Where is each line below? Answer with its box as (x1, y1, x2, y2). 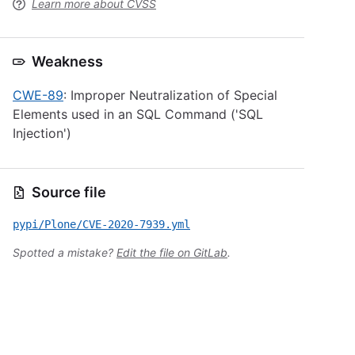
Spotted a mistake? (13, 246, 116, 259)
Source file (32, 184, 106, 200)
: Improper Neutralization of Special (63, 87, 277, 103)
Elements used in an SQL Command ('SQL (13, 106, 263, 122)
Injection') (13, 125, 71, 141)
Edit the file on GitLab (116, 246, 227, 259)
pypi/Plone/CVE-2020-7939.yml (13, 218, 190, 231)
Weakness (32, 53, 103, 70)
